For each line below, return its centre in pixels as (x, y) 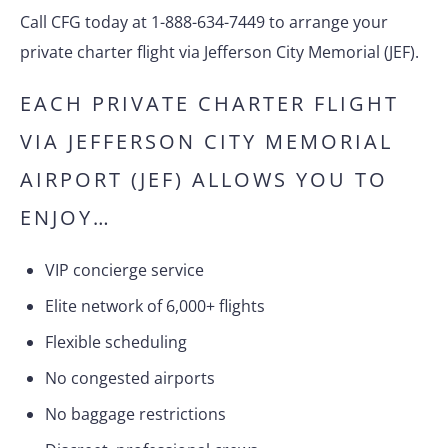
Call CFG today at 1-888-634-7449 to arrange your (204, 22)
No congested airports (130, 378)
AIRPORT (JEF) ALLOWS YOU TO (204, 179)
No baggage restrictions (135, 414)
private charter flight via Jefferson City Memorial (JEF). (219, 52)
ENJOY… (66, 217)
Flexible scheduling (116, 342)
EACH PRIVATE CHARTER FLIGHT (209, 103)
